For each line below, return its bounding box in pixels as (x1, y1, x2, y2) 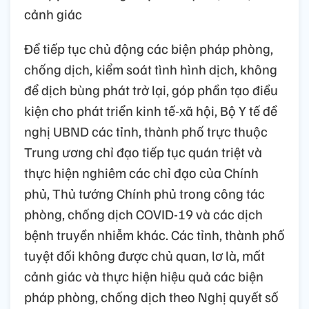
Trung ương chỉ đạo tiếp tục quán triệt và (24, 143, 262, 161)
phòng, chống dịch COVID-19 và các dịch (24, 205, 263, 223)
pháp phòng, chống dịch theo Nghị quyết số (24, 288, 279, 306)
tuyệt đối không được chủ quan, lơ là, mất (24, 246, 265, 265)
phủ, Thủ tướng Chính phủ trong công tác (24, 184, 265, 203)
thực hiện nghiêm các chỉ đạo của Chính (24, 163, 259, 182)
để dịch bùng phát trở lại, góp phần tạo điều (24, 81, 278, 99)
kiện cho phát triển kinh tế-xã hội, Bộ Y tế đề (24, 101, 277, 120)
